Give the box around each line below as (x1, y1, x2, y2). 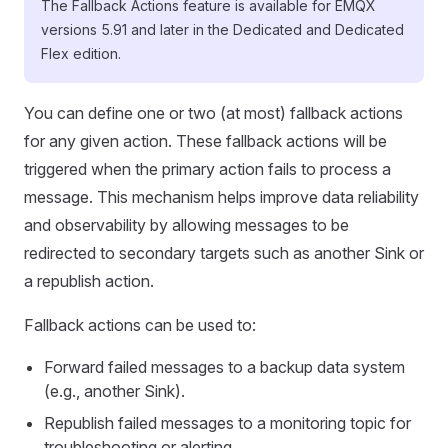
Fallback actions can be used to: (24, 315, 256, 335)
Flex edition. (41, 45, 121, 62)
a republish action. (24, 271, 154, 291)
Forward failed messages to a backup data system (44, 357, 405, 377)
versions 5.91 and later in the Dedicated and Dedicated (41, 21, 404, 38)
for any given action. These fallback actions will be (24, 131, 387, 151)
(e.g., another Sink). (44, 381, 185, 401)
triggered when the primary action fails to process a (24, 159, 391, 179)
